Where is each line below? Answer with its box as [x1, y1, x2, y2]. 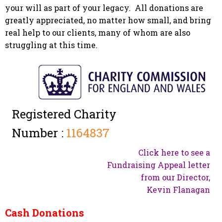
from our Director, [141, 172, 210, 182]
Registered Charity [12, 106, 116, 122]
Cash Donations [5, 206, 84, 219]
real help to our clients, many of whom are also [5, 27, 190, 38]
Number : [12, 125, 66, 141]
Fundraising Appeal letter [107, 160, 210, 170]
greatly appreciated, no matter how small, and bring [5, 15, 211, 25]
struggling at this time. [5, 40, 98, 50]
